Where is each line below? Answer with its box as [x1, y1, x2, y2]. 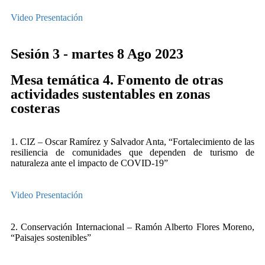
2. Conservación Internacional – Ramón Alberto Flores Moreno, [11, 222, 254, 232]
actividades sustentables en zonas [11, 86, 210, 102]
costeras [11, 101, 60, 116]
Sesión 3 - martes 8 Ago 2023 [11, 46, 183, 62]
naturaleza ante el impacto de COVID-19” [11, 158, 168, 168]
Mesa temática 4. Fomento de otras [11, 72, 223, 88]
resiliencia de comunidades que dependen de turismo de [11, 147, 254, 157]
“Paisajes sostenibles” [11, 232, 91, 243]
